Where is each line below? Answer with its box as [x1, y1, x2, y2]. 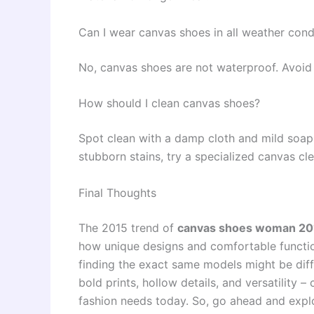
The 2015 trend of [78, 220, 177, 235]
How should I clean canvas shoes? [78, 96, 260, 111]
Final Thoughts [78, 185, 156, 200]
